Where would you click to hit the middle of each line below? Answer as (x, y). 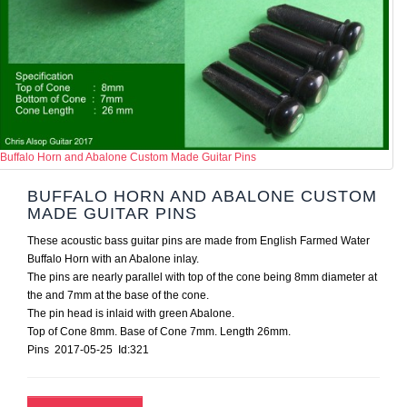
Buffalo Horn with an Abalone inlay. (113, 259)
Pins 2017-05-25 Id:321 (94, 350)
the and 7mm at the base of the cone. (118, 295)
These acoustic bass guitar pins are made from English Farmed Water (199, 241)
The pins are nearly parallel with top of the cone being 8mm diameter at (202, 277)
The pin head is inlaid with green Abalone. (131, 313)
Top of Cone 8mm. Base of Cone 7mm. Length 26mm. (159, 332)
